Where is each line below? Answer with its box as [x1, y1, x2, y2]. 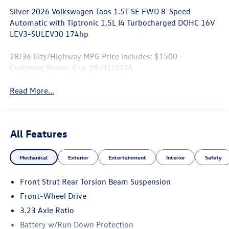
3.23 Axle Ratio [19, 205, 74, 216]
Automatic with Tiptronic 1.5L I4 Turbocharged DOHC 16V [9, 17, 215, 28]
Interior [166, 153, 185, 161]
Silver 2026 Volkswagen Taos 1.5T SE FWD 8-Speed [9, 6, 191, 17]
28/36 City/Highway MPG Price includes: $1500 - [9, 51, 183, 62]
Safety [204, 153, 222, 161]
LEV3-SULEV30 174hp [9, 29, 88, 39]
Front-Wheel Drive [19, 191, 86, 201]
